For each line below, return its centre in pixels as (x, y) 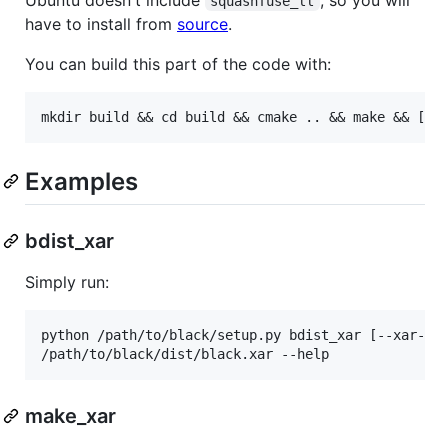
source (202, 23)
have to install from (101, 23)
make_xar (70, 415)
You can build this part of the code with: (178, 63)
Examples (81, 181)
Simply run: (67, 281)
